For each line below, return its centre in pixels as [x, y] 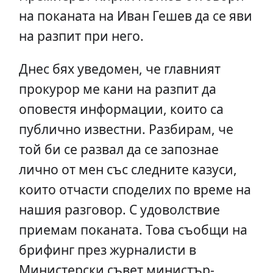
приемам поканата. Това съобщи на [133, 230]
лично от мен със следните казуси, [128, 169]
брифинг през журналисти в [107, 250]
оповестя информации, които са [121, 109]
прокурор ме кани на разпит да [117, 89]
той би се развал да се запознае [119, 149]
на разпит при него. [81, 36]
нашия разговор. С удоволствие [119, 210]
